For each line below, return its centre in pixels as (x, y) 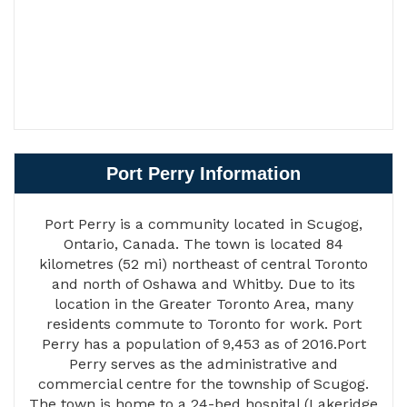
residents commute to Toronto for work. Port (203, 324)
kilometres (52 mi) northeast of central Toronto (203, 264)
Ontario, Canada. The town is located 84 (203, 244)
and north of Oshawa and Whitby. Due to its (203, 284)
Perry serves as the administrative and (203, 364)
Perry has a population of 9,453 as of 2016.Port (203, 344)
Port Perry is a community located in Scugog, (203, 224)
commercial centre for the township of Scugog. (203, 384)
